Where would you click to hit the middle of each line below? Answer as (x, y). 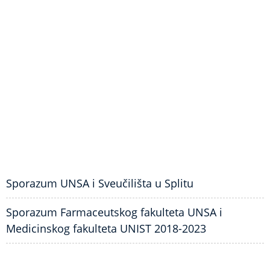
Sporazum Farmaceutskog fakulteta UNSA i (114, 212)
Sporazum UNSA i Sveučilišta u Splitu (100, 183)
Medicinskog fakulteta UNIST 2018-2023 (106, 228)
